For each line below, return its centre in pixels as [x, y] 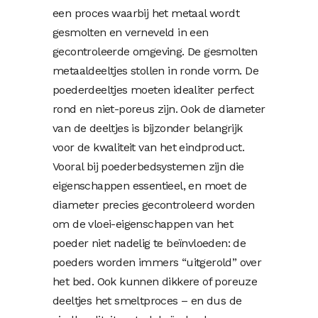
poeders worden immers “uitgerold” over [157, 262]
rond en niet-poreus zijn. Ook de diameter [159, 109]
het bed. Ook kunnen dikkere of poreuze [155, 281]
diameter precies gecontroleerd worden [154, 204]
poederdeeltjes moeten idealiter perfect [153, 89]
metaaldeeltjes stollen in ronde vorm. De [155, 70]
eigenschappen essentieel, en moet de [150, 185]
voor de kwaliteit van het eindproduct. [149, 147]
